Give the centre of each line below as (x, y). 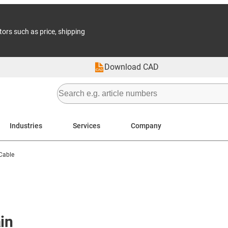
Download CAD (132, 67)
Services (87, 125)
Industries (26, 125)
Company (146, 125)
